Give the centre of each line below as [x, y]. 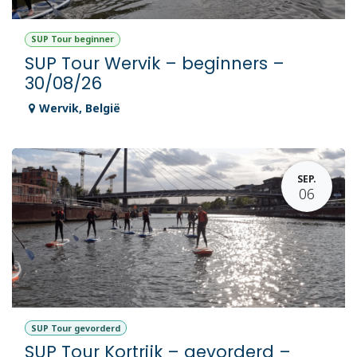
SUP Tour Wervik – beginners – [155, 64]
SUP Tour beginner [72, 39]
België [103, 108]
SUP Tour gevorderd [75, 328]
